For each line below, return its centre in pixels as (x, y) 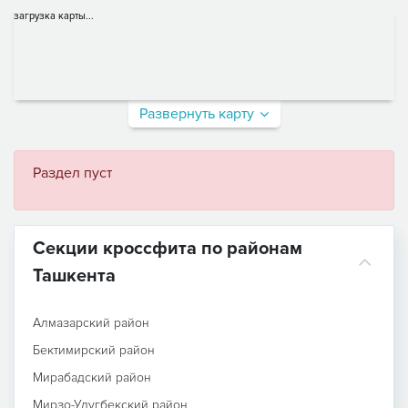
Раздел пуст (72, 173)
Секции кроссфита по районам (168, 248)
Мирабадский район (92, 377)
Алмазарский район (91, 322)
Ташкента (74, 275)
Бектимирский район (94, 350)
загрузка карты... (54, 15)
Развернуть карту (197, 113)
